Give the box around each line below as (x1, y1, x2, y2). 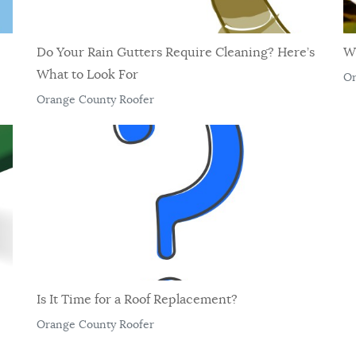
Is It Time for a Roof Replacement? (37, 291, 238, 308)
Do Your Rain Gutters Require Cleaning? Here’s (37, 44, 315, 61)
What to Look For (37, 67, 139, 83)
